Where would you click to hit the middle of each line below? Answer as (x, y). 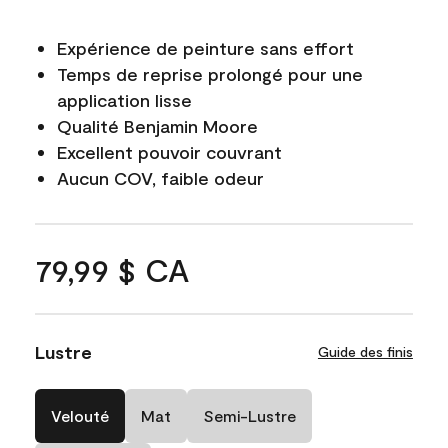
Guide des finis (365, 351)
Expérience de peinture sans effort (205, 47)
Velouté (80, 415)
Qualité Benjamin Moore (157, 125)
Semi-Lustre (249, 415)
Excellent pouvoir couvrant (169, 151)
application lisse (124, 99)
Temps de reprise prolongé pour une (210, 73)
